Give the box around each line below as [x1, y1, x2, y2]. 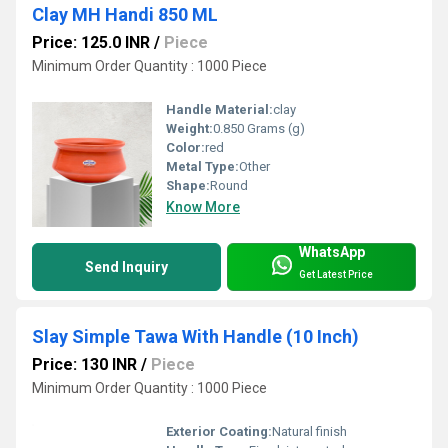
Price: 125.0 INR [32, 32, 150, 52]
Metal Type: [166, 158, 239, 174]
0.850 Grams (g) [213, 120, 305, 136]
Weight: [166, 120, 213, 136]
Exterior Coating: [166, 424, 272, 440]
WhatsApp [299, 244, 365, 260]
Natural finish [272, 424, 347, 440]
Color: [166, 139, 205, 155]
